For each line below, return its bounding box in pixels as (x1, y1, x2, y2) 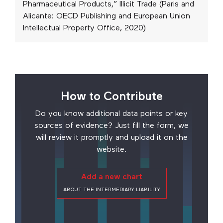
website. (97, 146, 126, 154)
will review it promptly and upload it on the (35, 134, 188, 142)
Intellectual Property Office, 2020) (23, 24, 146, 33)
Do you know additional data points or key (35, 110, 188, 118)
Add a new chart (81, 173, 142, 182)
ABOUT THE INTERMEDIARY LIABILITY (63, 187, 160, 193)
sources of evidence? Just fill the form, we (34, 122, 189, 130)
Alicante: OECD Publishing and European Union (23, 12, 190, 21)
